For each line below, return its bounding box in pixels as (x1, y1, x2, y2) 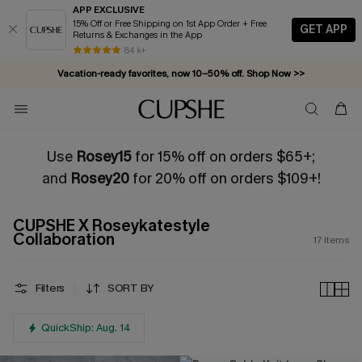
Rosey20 (69, 169, 133, 188)
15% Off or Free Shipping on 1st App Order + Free (73, 18, 242, 30)
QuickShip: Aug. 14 (41, 321, 131, 335)
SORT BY (107, 280, 155, 296)
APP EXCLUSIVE (73, 3, 145, 16)
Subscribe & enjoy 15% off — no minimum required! (66, 96, 296, 109)
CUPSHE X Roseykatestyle (13, 215, 210, 237)
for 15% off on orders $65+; (132, 147, 315, 166)
